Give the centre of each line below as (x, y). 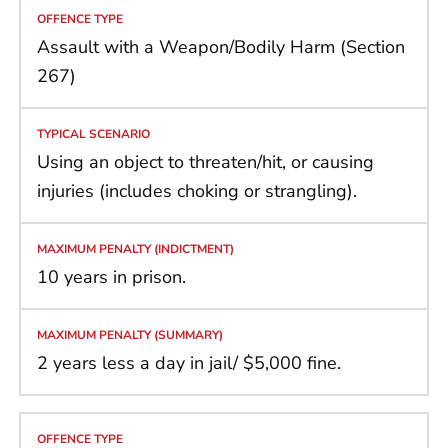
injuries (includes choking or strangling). (197, 190)
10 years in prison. (111, 276)
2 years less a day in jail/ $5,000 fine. (189, 362)
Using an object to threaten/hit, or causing (205, 161)
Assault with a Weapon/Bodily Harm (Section (221, 46)
